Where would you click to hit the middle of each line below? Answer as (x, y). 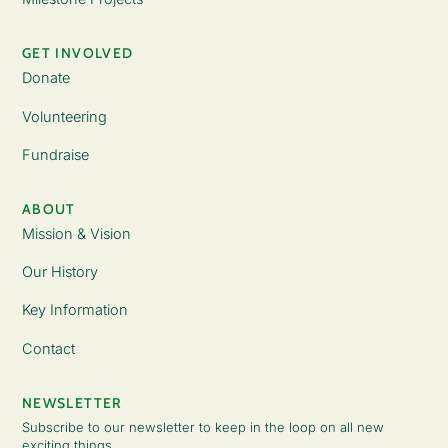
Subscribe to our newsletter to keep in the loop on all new (202, 427)
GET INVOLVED (77, 53)
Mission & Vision (76, 234)
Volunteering (64, 116)
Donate (45, 78)
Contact (48, 348)
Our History (59, 272)
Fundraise (55, 154)
